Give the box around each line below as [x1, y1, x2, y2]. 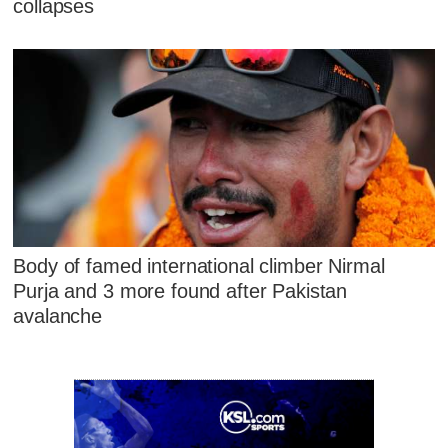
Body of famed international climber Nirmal [13, 255, 385, 278]
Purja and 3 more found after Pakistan [13, 280, 348, 303]
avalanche [13, 305, 103, 328]
